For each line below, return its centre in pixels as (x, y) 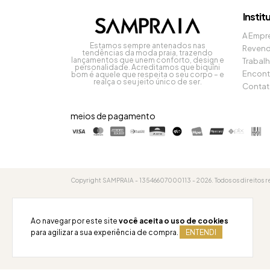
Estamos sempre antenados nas (147, 46)
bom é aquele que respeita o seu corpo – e (147, 75)
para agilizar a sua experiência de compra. (105, 232)
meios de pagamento (113, 116)
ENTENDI (201, 232)
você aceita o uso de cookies (174, 221)
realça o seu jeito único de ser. (147, 82)
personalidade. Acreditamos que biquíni (147, 67)
